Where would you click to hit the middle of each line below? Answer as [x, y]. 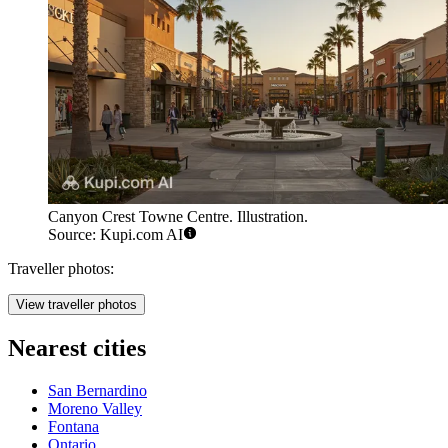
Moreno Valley [95, 409]
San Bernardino [97, 391]
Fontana [73, 427]
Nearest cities [77, 348]
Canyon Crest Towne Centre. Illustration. [178, 217]
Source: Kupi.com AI [115, 235]
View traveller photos [76, 305]
